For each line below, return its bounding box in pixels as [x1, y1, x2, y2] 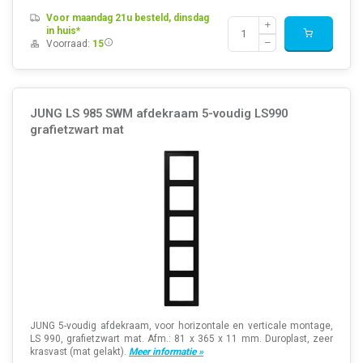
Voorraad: [45, 37, 92, 49]
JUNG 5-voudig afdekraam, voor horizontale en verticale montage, [29, 319, 334, 331]
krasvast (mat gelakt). [29, 345, 129, 357]
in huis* [45, 24, 80, 36]
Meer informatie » [128, 345, 203, 357]
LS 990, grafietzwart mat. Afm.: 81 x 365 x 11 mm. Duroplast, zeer [29, 332, 334, 344]
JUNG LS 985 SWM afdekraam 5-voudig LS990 [29, 105, 288, 121]
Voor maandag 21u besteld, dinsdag [45, 11, 209, 23]
